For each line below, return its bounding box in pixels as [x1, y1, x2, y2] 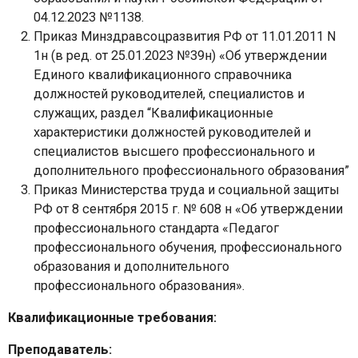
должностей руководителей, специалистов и [34, 86, 304, 101]
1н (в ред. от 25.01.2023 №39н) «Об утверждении [34, 47, 327, 63]
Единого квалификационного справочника [34, 66, 292, 82]
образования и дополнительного [34, 258, 229, 274]
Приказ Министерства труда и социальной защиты [34, 181, 340, 197]
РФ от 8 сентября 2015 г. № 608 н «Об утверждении [34, 201, 343, 217]
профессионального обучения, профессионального [34, 239, 342, 255]
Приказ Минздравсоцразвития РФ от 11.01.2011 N [34, 28, 336, 44]
